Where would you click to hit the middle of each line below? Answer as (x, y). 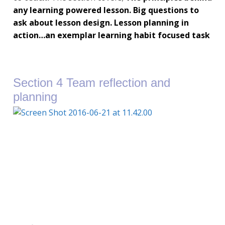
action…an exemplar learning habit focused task (111, 35)
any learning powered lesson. (72, 10)
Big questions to (165, 10)
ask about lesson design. (63, 23)
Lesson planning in (151, 23)
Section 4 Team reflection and (91, 83)
